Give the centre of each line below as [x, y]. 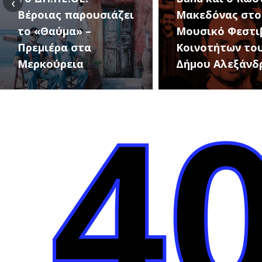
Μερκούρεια [50, 64]
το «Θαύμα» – [54, 31]
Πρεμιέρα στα [54, 47]
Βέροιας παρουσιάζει [75, 15]
